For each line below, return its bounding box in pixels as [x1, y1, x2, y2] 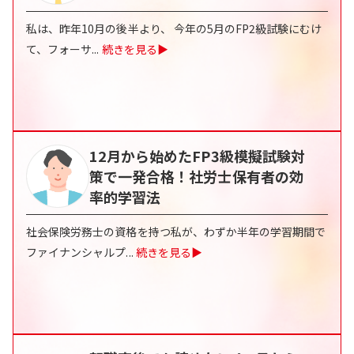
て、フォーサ [26, 41, 92, 58]
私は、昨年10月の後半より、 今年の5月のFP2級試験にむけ [26, 21, 322, 37]
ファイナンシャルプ [26, 244, 126, 261]
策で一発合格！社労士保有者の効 [89, 166, 303, 187]
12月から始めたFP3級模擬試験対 [89, 145, 305, 167]
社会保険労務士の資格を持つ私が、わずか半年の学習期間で [26, 224, 326, 240]
